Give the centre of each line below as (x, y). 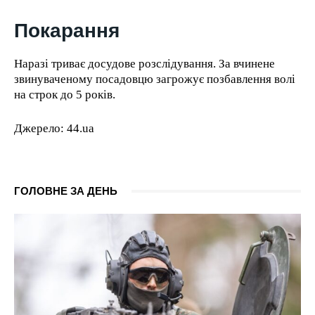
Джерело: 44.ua (54, 129)
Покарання (67, 31)
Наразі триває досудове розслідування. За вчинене (144, 64)
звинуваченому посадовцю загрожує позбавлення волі (155, 79)
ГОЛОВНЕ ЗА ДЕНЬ (66, 191)
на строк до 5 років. (65, 95)
